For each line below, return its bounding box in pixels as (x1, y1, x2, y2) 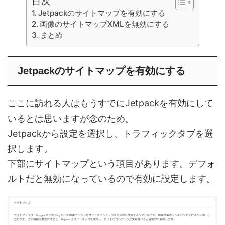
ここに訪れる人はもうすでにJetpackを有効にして (8, 98, 213, 108)
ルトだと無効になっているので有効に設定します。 (8, 173, 215, 184)
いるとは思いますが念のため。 (8, 113, 134, 124)
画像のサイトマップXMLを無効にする (39, 19, 169, 29)
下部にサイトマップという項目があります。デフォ (8, 158, 215, 169)
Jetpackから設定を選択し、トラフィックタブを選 (8, 128, 213, 139)
